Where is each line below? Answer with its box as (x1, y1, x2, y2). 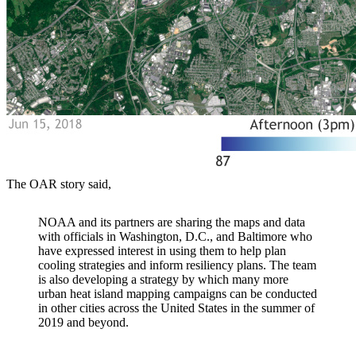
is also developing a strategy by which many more (38, 273, 288, 287)
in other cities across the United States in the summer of (38, 301, 315, 315)
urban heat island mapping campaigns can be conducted (38, 287, 317, 301)
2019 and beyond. (38, 315, 129, 330)
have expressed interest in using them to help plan (38, 244, 286, 258)
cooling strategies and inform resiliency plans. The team (38, 258, 316, 273)
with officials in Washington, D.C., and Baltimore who (38, 230, 312, 244)
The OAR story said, (6, 177, 111, 192)
